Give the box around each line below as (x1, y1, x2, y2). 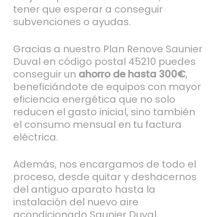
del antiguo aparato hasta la (13, 182, 155, 196)
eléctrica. (13, 130, 58, 144)
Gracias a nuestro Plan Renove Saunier (13, 42, 202, 56)
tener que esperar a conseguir (13, 2, 163, 16)
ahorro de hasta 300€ (78, 67, 186, 81)
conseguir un (13, 67, 78, 81)
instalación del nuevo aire (13, 195, 139, 209)
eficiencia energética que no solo (13, 92, 175, 106)
